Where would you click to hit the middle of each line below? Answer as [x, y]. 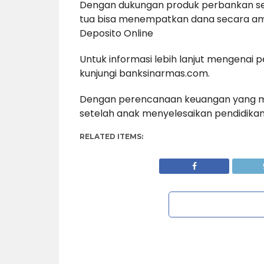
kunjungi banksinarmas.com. [144, 74]
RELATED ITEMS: [111, 137]
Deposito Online [116, 34]
